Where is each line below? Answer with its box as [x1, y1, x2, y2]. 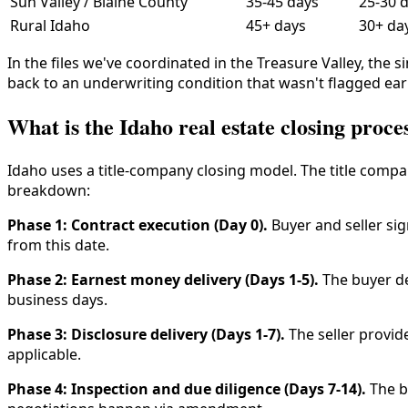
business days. [7, 290, 107, 311]
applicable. [7, 344, 81, 365]
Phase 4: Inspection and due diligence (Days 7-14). [7, 379, 366, 400]
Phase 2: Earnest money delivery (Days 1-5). [7, 270, 319, 291]
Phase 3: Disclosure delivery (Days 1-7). [7, 324, 285, 345]
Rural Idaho [10, 15, 90, 36]
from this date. [7, 235, 109, 256]
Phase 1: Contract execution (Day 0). [7, 215, 268, 236]
